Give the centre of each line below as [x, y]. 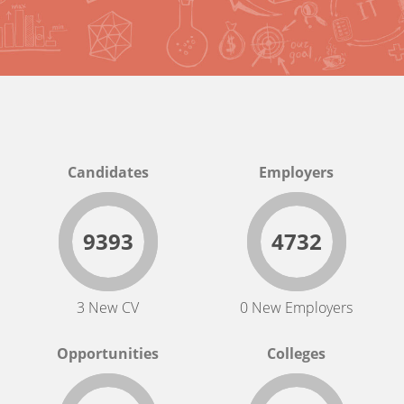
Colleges [296, 353]
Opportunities [108, 353]
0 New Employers [296, 308]
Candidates [108, 172]
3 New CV [108, 308]
